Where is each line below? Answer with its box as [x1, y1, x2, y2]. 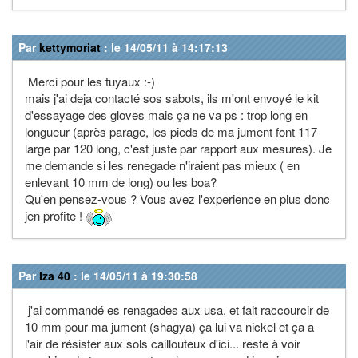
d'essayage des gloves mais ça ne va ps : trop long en [25, 105, 308, 123]
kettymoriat [39, 38, 101, 55]
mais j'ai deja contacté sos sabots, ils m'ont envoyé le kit [25, 89, 319, 106]
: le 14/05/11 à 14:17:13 [101, 38, 228, 55]
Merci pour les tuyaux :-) [25, 72, 155, 89]
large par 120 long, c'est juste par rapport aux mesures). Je [25, 139, 332, 157]
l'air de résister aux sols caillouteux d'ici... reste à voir [25, 334, 300, 352]
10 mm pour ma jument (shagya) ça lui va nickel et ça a [25, 317, 314, 335]
